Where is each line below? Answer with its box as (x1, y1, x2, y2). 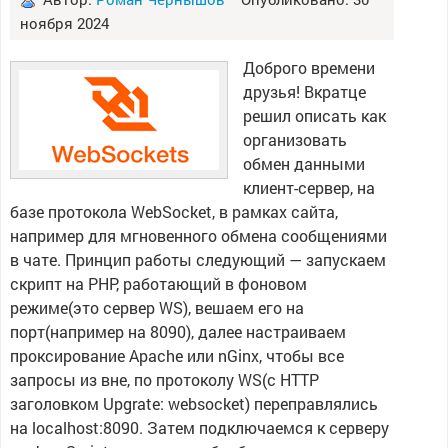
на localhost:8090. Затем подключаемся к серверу (9, 417, 389, 438)
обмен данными (242, 153, 365, 174)
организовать (242, 129, 347, 150)
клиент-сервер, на (242, 177, 375, 198)
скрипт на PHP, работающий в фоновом (9, 273, 307, 294)
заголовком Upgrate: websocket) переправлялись (9, 393, 378, 414)
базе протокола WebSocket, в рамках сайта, (9, 201, 338, 222)
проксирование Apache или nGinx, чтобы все (9, 345, 344, 366)
